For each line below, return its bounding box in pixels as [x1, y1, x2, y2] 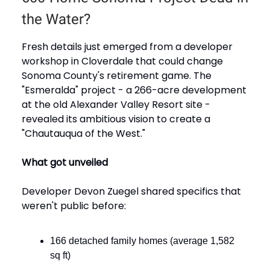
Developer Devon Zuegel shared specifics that [22, 184, 241, 198]
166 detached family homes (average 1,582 [50, 235, 234, 246]
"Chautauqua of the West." [22, 126, 145, 140]
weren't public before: [22, 198, 126, 213]
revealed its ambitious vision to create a [22, 111, 210, 126]
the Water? [22, 10, 90, 28]
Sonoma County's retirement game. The [22, 68, 212, 83]
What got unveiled [22, 155, 108, 169]
